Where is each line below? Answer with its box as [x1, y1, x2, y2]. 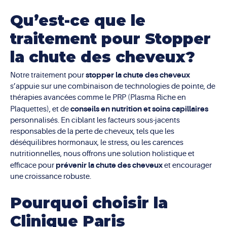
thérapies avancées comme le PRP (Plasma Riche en [10, 93, 186, 102]
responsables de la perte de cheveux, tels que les [10, 127, 174, 136]
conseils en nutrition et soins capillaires [70, 104, 208, 114]
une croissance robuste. [10, 172, 91, 181]
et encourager [163, 161, 212, 170]
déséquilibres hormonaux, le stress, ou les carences [10, 138, 183, 147]
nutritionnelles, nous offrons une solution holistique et [10, 149, 195, 159]
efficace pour [10, 161, 56, 170]
